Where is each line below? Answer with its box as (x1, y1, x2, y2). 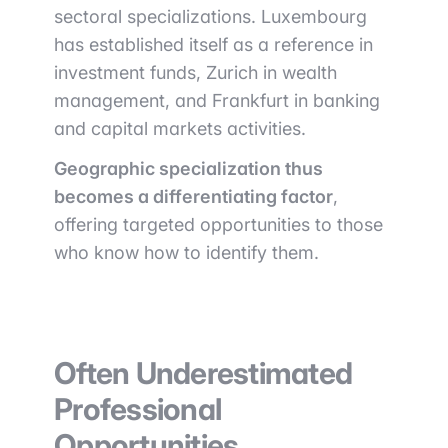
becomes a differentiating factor (54, 186, 333, 207)
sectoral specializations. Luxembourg (54, 6, 367, 27)
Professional (54, 391, 221, 427)
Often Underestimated (54, 355, 352, 391)
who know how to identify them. (54, 242, 319, 263)
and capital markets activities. (54, 118, 306, 139)
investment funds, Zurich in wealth (54, 62, 337, 83)
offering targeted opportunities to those (54, 214, 383, 235)
